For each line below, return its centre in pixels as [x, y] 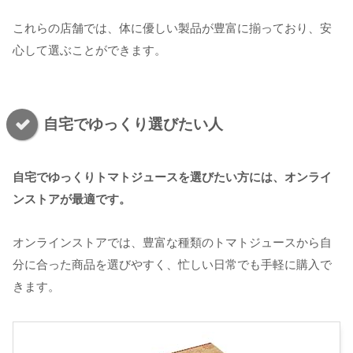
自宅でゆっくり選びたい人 [133, 124]
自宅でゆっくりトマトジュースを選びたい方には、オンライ [172, 176]
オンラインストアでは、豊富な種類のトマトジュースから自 [172, 242]
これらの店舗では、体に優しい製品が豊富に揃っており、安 [172, 28]
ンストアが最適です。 [72, 199]
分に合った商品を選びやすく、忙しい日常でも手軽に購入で [172, 264]
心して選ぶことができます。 [89, 50]
